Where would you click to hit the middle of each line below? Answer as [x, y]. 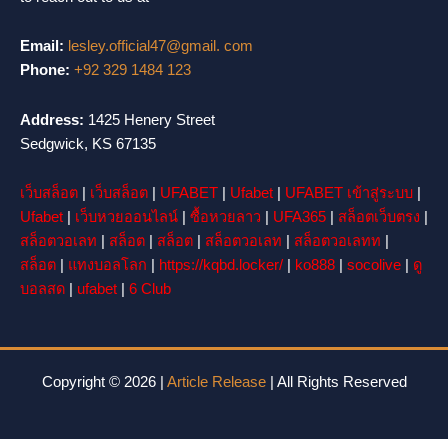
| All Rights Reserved [336, 381]
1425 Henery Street [149, 119]
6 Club [150, 289]
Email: [42, 46]
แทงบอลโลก [107, 265]
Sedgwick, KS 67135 [88, 143]
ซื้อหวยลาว [225, 217]
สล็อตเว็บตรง [379, 217]
